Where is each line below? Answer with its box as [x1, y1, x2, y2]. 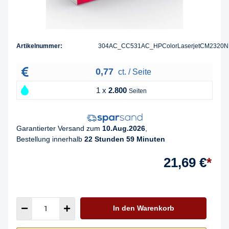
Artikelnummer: [16, 42, 62, 50]
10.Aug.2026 [102, 124, 145, 132]
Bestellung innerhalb [16, 134, 84, 143]
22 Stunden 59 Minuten [84, 134, 165, 143]
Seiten [129, 87, 147, 95]
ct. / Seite [116, 67, 151, 77]
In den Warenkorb [112, 203, 174, 212]
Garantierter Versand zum [16, 124, 102, 132]
